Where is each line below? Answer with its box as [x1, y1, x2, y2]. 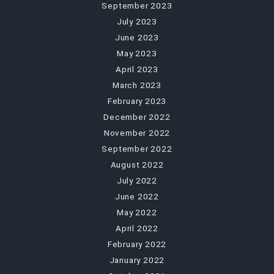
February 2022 [107, 239, 167, 249]
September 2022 [102, 143, 172, 154]
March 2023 [113, 80, 161, 90]
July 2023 [116, 16, 158, 26]
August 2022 [110, 159, 164, 169]
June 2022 [114, 191, 160, 201]
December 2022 [103, 111, 171, 122]
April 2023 [116, 64, 158, 74]
